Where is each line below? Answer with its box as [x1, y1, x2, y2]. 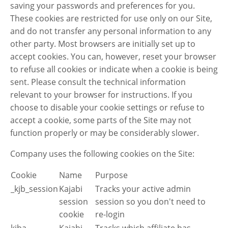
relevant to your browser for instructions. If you [10, 89, 192, 100]
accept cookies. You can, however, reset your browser [10, 50, 216, 62]
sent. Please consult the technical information [10, 76, 186, 88]
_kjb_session [11, 183, 58, 194]
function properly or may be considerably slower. [10, 127, 199, 138]
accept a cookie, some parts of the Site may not [10, 114, 191, 126]
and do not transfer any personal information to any [10, 25, 211, 37]
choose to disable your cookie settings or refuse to [10, 101, 205, 113]
